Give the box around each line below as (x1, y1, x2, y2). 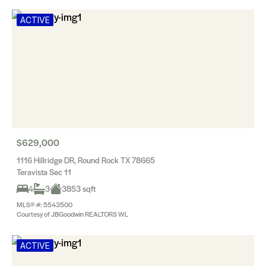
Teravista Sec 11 (17, 166, 71, 178)
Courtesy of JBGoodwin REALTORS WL (17, 209, 128, 218)
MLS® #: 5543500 (17, 199, 72, 209)
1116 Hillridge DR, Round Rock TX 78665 (17, 154, 155, 166)
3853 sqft (62, 183, 96, 194)
